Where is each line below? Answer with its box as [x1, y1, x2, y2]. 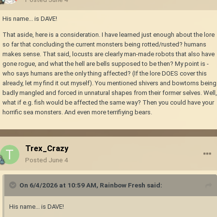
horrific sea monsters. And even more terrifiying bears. [2, 108, 152, 116]
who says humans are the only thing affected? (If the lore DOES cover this [2, 70, 207, 77]
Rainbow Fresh [100, 181, 145, 189]
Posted [25, 156, 48, 164]
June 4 [48, 156, 68, 164]
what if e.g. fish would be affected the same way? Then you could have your [2, 99, 214, 107]
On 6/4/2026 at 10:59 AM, [19, 181, 100, 189]
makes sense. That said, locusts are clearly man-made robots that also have [2, 50, 215, 58]
